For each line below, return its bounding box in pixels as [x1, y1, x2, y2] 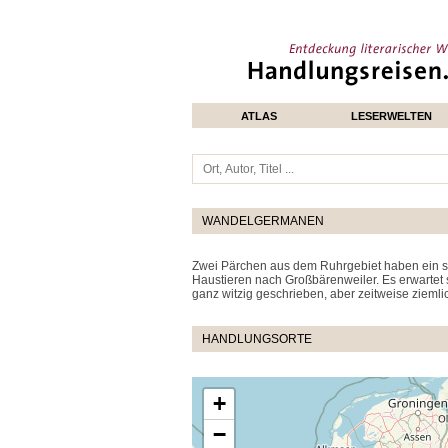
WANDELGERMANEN [202, 214, 324, 228]
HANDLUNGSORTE [202, 332, 312, 346]
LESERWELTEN [351, 110, 432, 122]
